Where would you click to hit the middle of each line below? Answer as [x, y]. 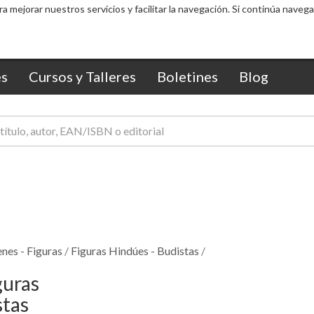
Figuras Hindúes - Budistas [135, 250]
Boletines [187, 76]
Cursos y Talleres [82, 76]
